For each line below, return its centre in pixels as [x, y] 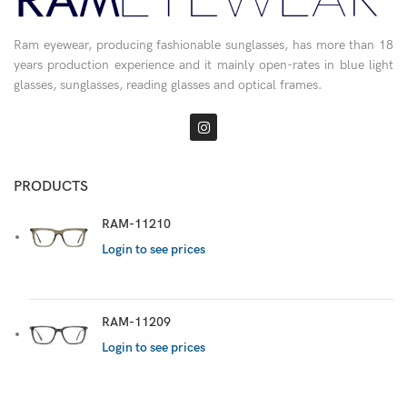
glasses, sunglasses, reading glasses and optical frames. [168, 85]
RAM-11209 [136, 322]
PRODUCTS [51, 187]
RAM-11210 [136, 224]
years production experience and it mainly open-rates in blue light [203, 65]
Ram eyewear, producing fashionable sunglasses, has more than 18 [203, 45]
